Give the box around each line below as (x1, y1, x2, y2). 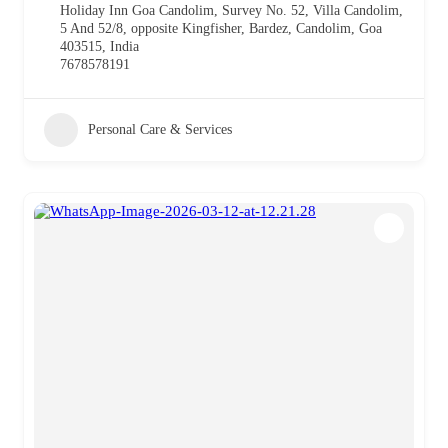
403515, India (60, 38, 139, 54)
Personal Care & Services (88, 121, 232, 137)
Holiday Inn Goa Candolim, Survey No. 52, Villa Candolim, (60, 2, 403, 18)
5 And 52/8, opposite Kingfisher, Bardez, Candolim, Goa (60, 20, 382, 36)
